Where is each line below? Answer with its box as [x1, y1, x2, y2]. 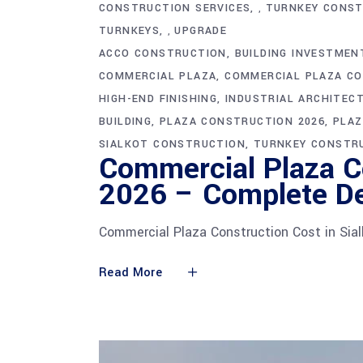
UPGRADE [174, 23, 228, 38]
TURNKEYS [99, 23, 160, 38]
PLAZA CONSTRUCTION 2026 [160, 113, 326, 129]
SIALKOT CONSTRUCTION [99, 136, 246, 152]
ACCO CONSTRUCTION [99, 45, 227, 61]
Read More [99, 263, 162, 281]
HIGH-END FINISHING [99, 91, 218, 106]
